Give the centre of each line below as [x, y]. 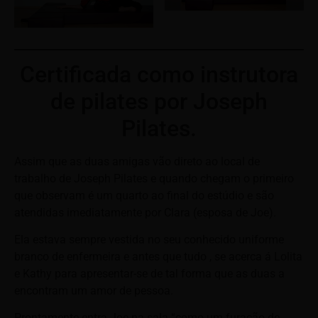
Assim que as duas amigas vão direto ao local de [137, 161]
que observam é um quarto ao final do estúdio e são [144, 195]
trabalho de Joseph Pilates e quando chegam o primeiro [154, 178]
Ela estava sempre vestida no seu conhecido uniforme [149, 239]
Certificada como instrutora [159, 74]
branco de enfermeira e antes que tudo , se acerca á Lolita [158, 256]
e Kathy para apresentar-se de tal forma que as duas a [149, 273]
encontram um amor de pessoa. [94, 290]
